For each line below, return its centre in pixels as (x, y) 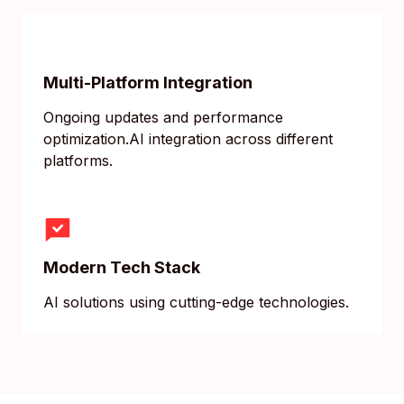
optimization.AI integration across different (188, 139)
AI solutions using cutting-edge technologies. (196, 303)
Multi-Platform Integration (148, 83)
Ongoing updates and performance (163, 118)
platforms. (78, 161)
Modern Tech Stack (122, 268)
